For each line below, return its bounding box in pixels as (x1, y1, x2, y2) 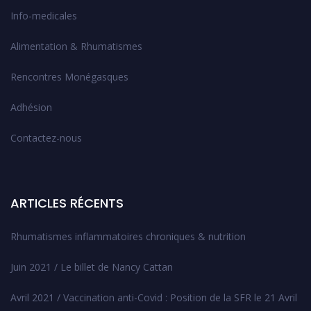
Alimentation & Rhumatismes (10, 40, 142, 53)
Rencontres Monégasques (10, 70, 128, 84)
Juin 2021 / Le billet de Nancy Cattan (10, 260, 173, 274)
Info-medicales (10, 9, 77, 23)
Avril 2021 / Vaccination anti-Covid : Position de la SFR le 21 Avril (10, 291, 297, 305)
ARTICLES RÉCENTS (10, 194, 124, 212)
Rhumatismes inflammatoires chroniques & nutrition (10, 230, 246, 244)
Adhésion (10, 101, 52, 115)
